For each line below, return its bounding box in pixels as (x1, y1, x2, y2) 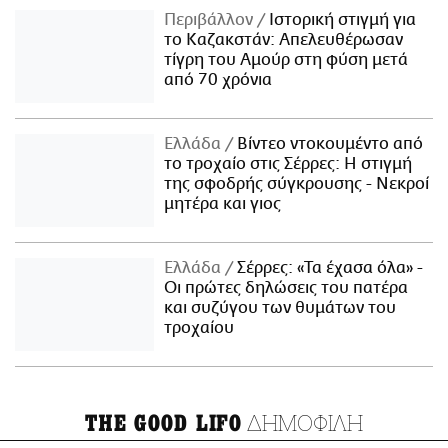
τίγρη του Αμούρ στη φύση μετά (164, 51, 409, 70)
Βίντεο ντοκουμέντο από (233, 135, 424, 154)
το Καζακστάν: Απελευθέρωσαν (164, 31, 404, 50)
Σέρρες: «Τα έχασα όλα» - (233, 259, 424, 278)
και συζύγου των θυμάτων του (164, 299, 397, 318)
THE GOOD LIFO (84, 410, 243, 437)
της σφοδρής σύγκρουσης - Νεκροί (164, 175, 430, 194)
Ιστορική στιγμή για (265, 11, 417, 30)
